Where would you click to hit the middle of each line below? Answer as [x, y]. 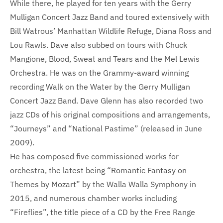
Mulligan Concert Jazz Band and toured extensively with [110, 17]
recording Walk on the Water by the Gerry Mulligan [100, 86]
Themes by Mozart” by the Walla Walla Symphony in [103, 184]
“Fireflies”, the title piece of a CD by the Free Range [103, 212]
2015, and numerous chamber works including [93, 198]
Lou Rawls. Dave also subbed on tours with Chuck [99, 45]
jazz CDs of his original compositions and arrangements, [110, 114]
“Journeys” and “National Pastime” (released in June [106, 128]
